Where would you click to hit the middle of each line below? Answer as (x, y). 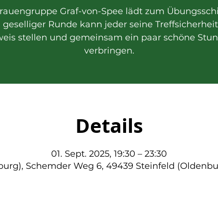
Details (109, 126)
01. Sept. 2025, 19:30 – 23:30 (109, 154)
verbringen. (109, 51)
